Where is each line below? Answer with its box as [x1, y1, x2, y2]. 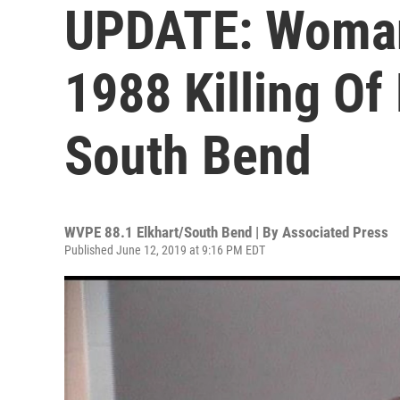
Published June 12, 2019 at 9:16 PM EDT [64, 243, 265, 257]
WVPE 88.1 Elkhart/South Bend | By [64, 223, 282, 241]
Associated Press [282, 223, 388, 241]
